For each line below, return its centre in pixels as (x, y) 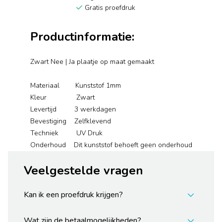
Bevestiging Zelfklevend (70, 121)
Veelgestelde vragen (83, 171)
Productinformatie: (82, 37)
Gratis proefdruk (109, 8)
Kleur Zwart (62, 98)
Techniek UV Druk (66, 133)
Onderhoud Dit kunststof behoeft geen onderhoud (111, 145)
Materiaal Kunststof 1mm (75, 86)
